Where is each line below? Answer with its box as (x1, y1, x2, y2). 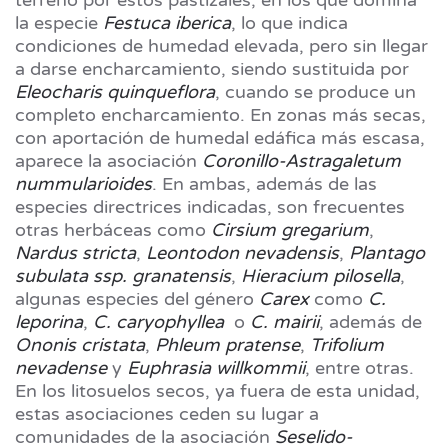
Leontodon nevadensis (146, 241, 339, 264)
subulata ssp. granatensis (15, 264, 231, 287)
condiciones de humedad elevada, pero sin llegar (15, 34, 428, 57)
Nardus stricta (15, 241, 136, 264)
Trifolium (310, 333, 384, 356)
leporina (15, 310, 83, 333)
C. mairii (250, 310, 319, 333)
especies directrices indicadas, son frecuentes (15, 195, 405, 218)
